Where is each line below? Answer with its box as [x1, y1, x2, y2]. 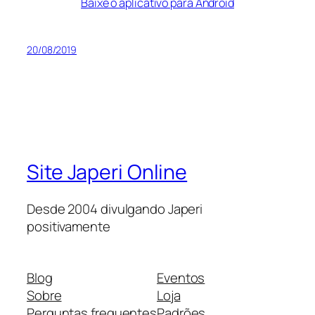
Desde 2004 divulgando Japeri [27, 199, 203, 218]
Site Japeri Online [27, 158, 188, 186]
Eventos [157, 269, 205, 288]
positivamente [27, 217, 110, 236]
